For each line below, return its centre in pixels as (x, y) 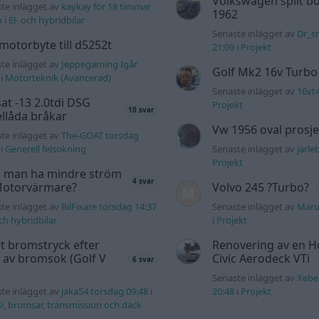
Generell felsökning (46, 149)
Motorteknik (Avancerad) (58, 78)
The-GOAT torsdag (100, 136)
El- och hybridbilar (47, 20)
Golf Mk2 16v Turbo (265, 72)
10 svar (141, 110)
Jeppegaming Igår (100, 64)
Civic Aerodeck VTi (261, 259)
